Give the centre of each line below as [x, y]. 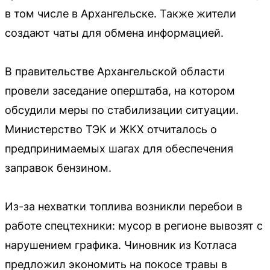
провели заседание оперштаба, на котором [120, 90]
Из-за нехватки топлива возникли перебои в [124, 206]
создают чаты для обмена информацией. [114, 33]
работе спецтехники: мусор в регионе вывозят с [134, 225]
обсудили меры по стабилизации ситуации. [122, 110]
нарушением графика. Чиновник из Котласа [121, 245]
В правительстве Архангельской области [115, 71]
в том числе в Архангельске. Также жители [121, 13]
